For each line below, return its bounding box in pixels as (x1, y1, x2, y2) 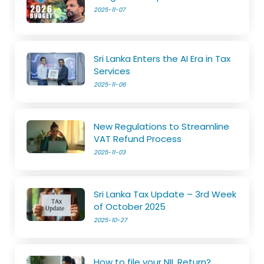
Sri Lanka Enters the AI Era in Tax (94, 52, 231, 65)
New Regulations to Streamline (94, 120, 230, 133)
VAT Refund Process (94, 132, 182, 145)
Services (94, 64, 131, 77)
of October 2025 (94, 200, 166, 213)
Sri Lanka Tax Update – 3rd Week (94, 187, 237, 200)
